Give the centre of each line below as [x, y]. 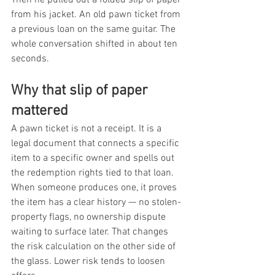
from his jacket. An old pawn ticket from [97, 14]
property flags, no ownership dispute [90, 217]
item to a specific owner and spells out [94, 158]
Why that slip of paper [81, 91]
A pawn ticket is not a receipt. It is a [87, 129]
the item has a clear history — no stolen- [96, 202]
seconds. [30, 59]
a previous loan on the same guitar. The [95, 29]
